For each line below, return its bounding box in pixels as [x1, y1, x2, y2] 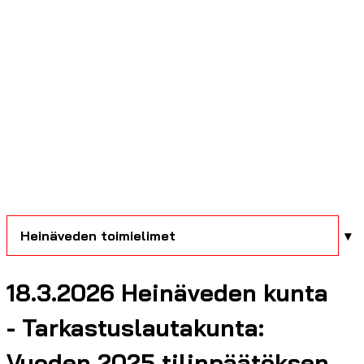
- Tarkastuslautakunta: [6, 312, 264, 342]
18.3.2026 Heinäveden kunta [6, 277, 328, 307]
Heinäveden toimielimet [20, 227, 175, 244]
